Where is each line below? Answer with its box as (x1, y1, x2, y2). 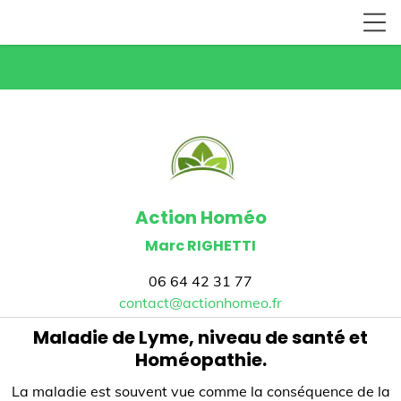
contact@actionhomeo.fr (119, 294, 282, 311)
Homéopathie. (134, 347, 267, 372)
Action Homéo (134, 205, 267, 230)
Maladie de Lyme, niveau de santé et (33, 325, 368, 350)
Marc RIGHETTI (145, 235, 256, 256)
